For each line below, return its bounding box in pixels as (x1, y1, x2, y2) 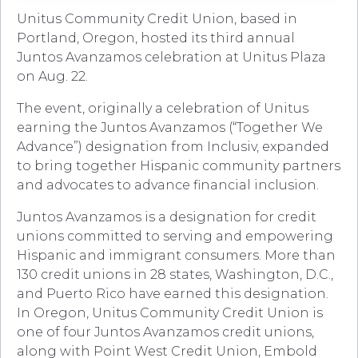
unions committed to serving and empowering (17, 229, 333, 245)
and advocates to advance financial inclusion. (17, 177, 319, 193)
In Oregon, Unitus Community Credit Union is (17, 305, 323, 321)
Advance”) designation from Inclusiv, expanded (17, 139, 329, 155)
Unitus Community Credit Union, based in (17, 11, 297, 27)
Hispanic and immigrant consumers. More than (17, 248, 336, 264)
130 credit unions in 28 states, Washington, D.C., (17, 267, 333, 283)
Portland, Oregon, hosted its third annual (17, 30, 295, 46)
